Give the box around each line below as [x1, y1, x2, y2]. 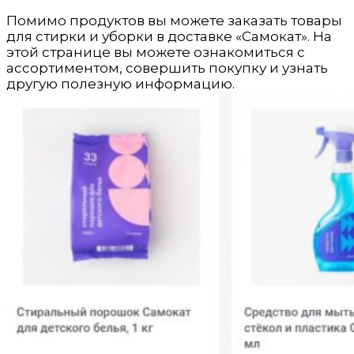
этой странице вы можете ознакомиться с [6, 44, 305, 61]
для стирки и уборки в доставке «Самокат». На [6, 28, 332, 45]
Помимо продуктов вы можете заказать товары [6, 13, 342, 29]
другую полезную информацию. [6, 76, 235, 92]
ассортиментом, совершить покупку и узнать [6, 60, 328, 77]
